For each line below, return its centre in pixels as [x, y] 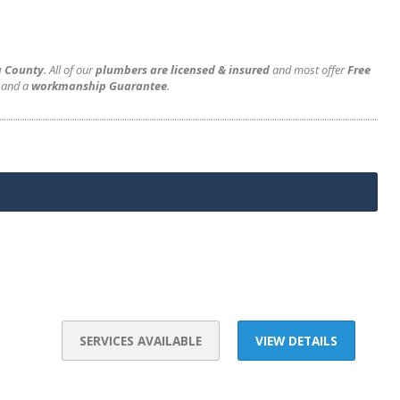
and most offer [308, 70]
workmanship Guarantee [99, 86]
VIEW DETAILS [296, 341]
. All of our [70, 70]
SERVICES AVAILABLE [141, 341]
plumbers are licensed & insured [183, 70]
